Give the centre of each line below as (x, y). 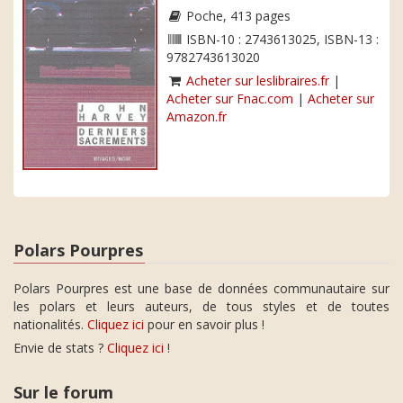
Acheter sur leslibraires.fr (258, 81)
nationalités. (50, 325)
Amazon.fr (197, 116)
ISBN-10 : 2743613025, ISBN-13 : (281, 39)
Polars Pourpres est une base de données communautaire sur (201, 289)
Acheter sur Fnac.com (230, 99)
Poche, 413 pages (237, 16)
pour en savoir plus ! (204, 325)
